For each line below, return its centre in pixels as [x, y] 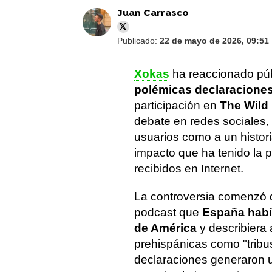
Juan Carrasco [153, 13]
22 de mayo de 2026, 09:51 [214, 41]
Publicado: [138, 41]
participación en [177, 105]
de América [165, 228]
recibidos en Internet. [189, 168]
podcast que [168, 212]
